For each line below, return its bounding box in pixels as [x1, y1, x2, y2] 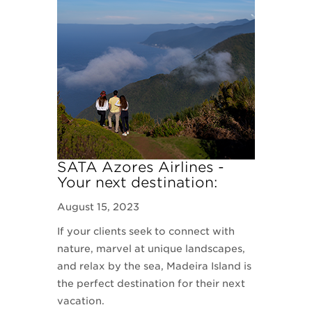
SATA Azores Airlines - [57, 159, 225, 175]
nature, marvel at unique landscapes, [57, 243, 246, 254]
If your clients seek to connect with [57, 226, 235, 237]
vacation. [57, 295, 105, 306]
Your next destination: [57, 174, 218, 191]
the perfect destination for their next [57, 278, 246, 289]
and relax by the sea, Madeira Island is [57, 260, 252, 272]
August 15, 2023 [57, 201, 140, 212]
